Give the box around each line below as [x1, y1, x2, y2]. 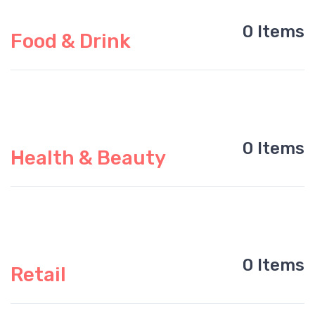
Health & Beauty [11, 146, 166, 169]
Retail [11, 263, 66, 286]
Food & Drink [11, 30, 131, 53]
